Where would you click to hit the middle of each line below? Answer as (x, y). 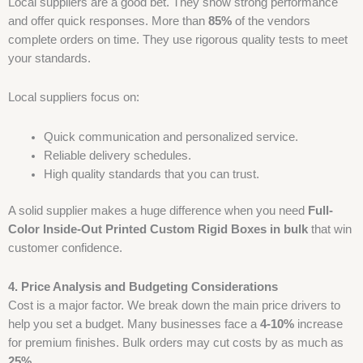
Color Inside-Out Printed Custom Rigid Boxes (137, 229)
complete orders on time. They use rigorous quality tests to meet (178, 39)
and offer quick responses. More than (108, 21)
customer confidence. (65, 248)
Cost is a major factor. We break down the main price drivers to (174, 306)
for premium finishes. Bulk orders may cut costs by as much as (176, 343)
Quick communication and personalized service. (171, 137)
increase (318, 325)
